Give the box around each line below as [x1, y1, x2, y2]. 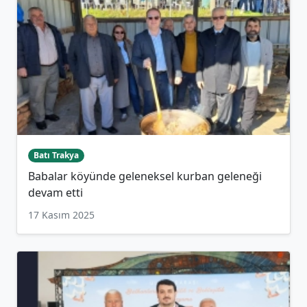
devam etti [28, 185, 83, 201]
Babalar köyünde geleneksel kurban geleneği [28, 169, 262, 184]
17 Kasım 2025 [28, 208, 95, 222]
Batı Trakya [33, 149, 79, 161]
